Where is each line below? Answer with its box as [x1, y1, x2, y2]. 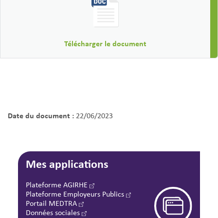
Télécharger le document [64, 38, 146, 49]
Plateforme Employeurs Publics [26, 189, 127, 200]
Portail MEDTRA [26, 198, 79, 209]
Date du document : [8, 110, 74, 121]
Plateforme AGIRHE [26, 180, 90, 190]
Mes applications [26, 156, 109, 172]
